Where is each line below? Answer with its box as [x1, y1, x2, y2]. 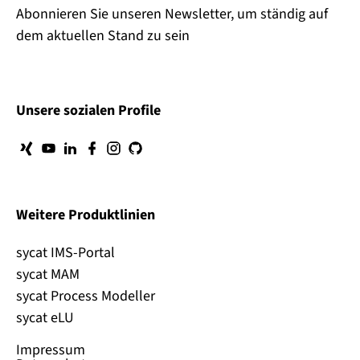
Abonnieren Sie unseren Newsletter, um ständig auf [16, 4, 328, 25]
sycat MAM [16, 264, 80, 285]
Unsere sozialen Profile [16, 100, 161, 121]
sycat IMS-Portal [16, 243, 115, 264]
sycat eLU [16, 308, 74, 329]
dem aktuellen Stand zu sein [16, 26, 190, 47]
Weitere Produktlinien [16, 205, 155, 226]
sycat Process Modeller [16, 286, 155, 307]
